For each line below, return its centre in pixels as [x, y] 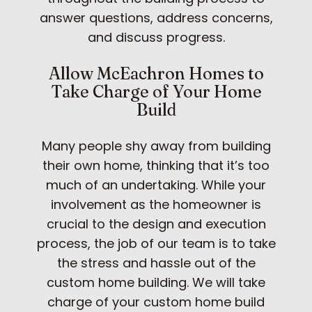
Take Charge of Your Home [156, 91]
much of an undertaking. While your [156, 185]
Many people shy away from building [156, 146]
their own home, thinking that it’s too [156, 165]
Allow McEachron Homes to [156, 73]
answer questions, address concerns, [156, 17]
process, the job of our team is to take [156, 243]
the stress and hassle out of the [156, 263]
